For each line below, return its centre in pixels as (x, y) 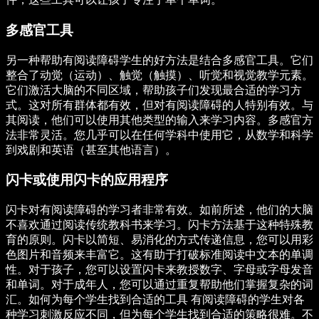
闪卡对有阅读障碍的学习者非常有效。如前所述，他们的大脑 (159, 210)
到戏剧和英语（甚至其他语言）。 (91, 150)
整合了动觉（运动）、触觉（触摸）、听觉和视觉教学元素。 (159, 75)
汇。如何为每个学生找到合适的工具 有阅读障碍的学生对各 (155, 300)
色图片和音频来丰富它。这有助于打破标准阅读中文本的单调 (159, 255)
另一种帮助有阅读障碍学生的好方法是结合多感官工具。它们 (159, 60)
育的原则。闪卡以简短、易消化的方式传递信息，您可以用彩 (159, 240)
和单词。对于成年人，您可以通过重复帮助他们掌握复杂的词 (159, 285)
